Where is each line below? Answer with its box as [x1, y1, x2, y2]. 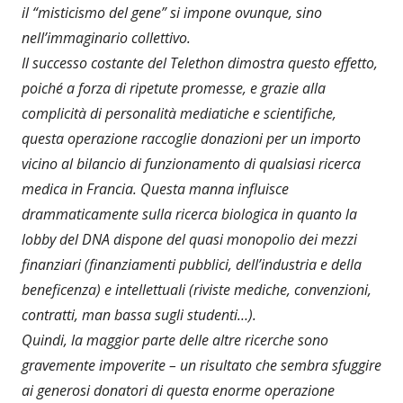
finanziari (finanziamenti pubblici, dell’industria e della [22, 254, 362, 274]
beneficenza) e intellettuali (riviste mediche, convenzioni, [22, 279, 372, 300]
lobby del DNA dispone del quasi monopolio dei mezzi [22, 228, 357, 249]
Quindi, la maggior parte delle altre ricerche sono [22, 329, 328, 350]
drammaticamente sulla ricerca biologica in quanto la [22, 203, 357, 224]
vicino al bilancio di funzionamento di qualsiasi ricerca [22, 153, 361, 174]
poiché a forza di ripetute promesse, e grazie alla [22, 77, 326, 98]
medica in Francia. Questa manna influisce [22, 178, 289, 199]
